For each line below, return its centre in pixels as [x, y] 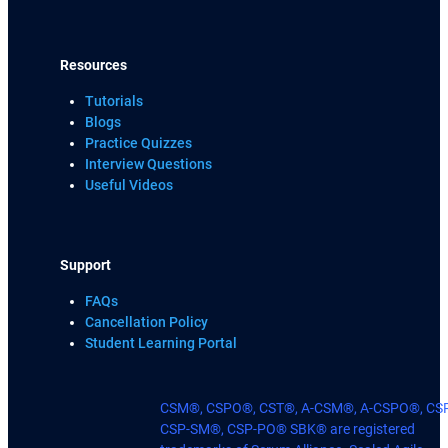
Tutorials [114, 101]
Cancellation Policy [147, 323]
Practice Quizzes [139, 143]
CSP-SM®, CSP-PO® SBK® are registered [287, 429]
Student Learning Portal [161, 344]
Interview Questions [149, 164]
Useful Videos [129, 185]
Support [86, 266]
